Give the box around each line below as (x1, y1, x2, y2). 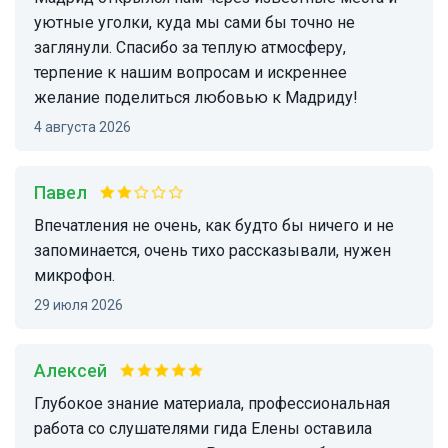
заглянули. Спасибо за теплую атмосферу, (34, 38, 346, 58)
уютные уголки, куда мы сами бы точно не (34, 13, 355, 33)
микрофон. (34, 266, 115, 286)
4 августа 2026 (42, 119, 131, 136)
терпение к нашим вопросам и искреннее (34, 63, 347, 83)
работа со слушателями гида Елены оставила (34, 419, 372, 439)
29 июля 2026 (42, 297, 123, 314)
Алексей (46, 360, 107, 382)
